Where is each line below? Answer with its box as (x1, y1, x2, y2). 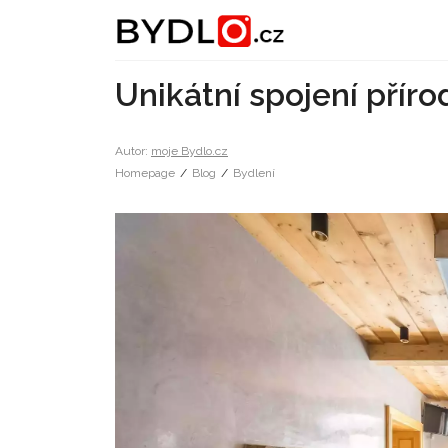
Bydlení (233, 166, 275, 180)
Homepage (115, 166, 175, 180)
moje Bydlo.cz (151, 144, 228, 158)
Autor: (115, 144, 151, 158)
